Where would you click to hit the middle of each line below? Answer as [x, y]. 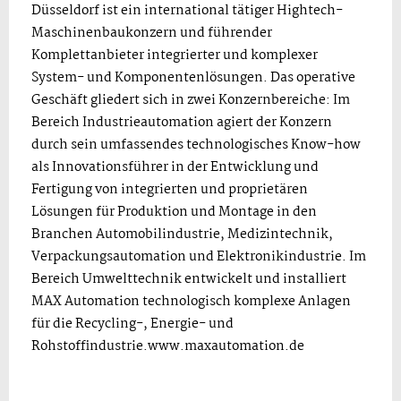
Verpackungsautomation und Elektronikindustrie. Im [199, 257]
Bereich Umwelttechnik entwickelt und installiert [189, 279]
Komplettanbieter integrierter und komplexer [175, 55]
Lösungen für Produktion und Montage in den [174, 212]
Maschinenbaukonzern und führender [152, 33]
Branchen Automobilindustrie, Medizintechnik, [182, 235]
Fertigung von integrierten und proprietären [170, 190]
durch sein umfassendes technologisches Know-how [196, 145]
